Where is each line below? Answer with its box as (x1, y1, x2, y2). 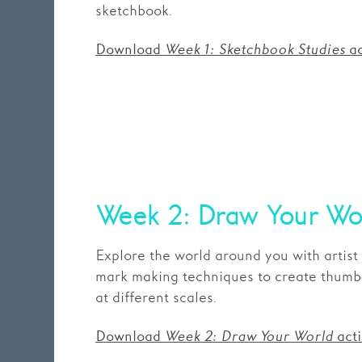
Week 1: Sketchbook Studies (164, 40, 345, 59)
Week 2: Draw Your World (164, 327, 333, 346)
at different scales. (95, 288, 217, 308)
